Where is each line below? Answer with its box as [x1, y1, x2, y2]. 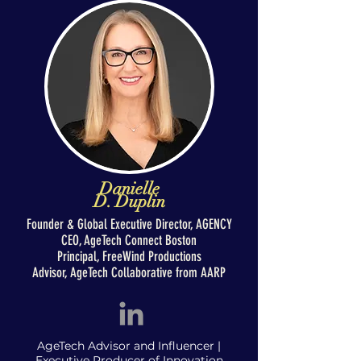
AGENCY [195, 216, 232, 232]
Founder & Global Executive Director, [26, 216, 196, 232]
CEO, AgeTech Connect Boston [61, 232, 197, 248]
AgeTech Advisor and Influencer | [37, 338, 221, 353]
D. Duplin [93, 191, 165, 212]
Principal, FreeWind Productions [56, 248, 201, 264]
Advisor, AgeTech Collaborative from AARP [32, 264, 226, 280]
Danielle [98, 178, 160, 199]
